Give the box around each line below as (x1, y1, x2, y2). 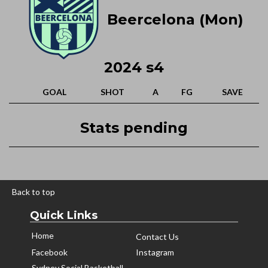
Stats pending (80, 119, 188, 136)
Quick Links (30, 209, 98, 222)
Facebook (32, 247, 68, 257)
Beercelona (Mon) (102, 11, 243, 29)
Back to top (12, 187, 55, 197)
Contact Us (136, 232, 179, 242)
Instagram (136, 247, 174, 257)
